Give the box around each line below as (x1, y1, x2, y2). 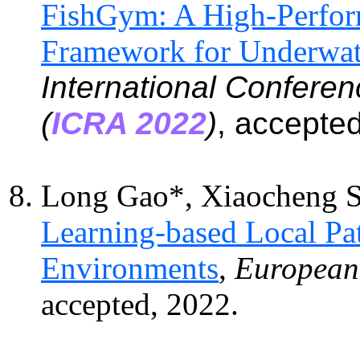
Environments (41, 250, 219, 285)
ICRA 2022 (51, 105, 207, 141)
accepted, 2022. (41, 286, 239, 321)
